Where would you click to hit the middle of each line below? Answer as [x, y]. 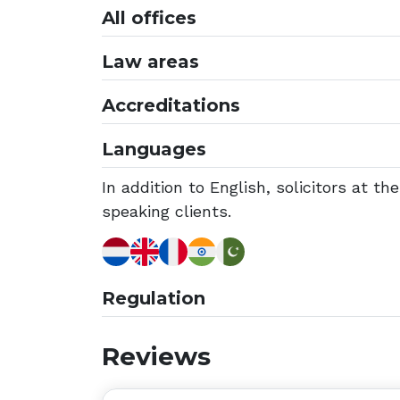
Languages [154, 149]
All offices [149, 18]
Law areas [150, 62]
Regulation [154, 298]
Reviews [156, 356]
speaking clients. [167, 211]
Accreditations [171, 105]
